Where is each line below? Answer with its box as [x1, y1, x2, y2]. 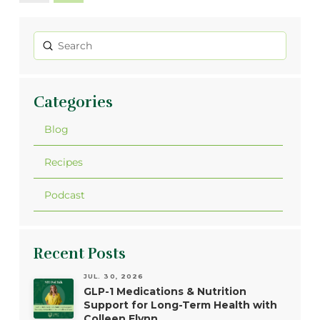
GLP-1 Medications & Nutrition [83, 284, 246, 298]
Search [33, 46, 68, 59]
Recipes [44, 155, 84, 169]
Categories [33, 93, 113, 112]
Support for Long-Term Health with [83, 298, 277, 311]
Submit [47, 39, 85, 52]
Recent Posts [33, 244, 126, 264]
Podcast [44, 188, 86, 201]
